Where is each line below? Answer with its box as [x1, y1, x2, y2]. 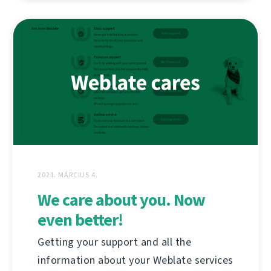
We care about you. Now [38, 188, 205, 211]
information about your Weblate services [38, 252, 233, 267]
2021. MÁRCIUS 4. [38, 169, 98, 180]
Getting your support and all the [38, 234, 191, 249]
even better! [38, 208, 123, 231]
